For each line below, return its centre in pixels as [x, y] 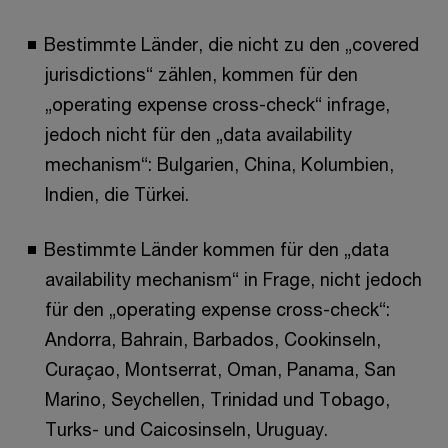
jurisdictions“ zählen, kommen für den [201, 74]
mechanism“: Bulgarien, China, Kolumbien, [219, 164]
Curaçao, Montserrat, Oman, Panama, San [220, 369]
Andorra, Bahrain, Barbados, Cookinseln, [213, 339]
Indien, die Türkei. [117, 194]
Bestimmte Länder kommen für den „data [216, 249]
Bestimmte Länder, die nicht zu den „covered [231, 44]
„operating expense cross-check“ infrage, [217, 104]
